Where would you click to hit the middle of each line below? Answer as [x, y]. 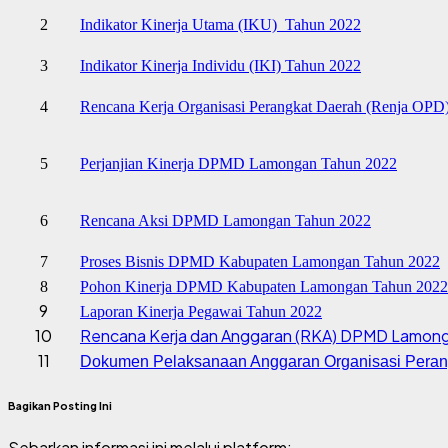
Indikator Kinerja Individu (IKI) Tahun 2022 [220, 65]
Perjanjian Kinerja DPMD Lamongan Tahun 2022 [238, 163]
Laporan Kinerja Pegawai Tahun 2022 [201, 311]
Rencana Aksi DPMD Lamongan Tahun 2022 [225, 220]
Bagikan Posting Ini [60, 405]
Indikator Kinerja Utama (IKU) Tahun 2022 [220, 24]
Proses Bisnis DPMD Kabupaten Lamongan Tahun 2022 [260, 261]
